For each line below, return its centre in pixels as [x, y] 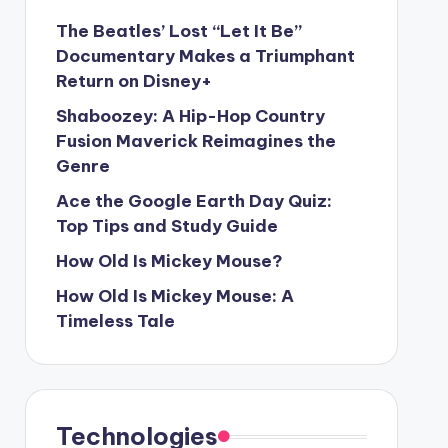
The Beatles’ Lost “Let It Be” [178, 31]
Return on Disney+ [133, 81]
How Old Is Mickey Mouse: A [174, 296]
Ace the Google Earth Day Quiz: [193, 201]
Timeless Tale [115, 321]
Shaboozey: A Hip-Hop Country [190, 116]
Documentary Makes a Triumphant [205, 56]
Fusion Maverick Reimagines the [195, 141]
